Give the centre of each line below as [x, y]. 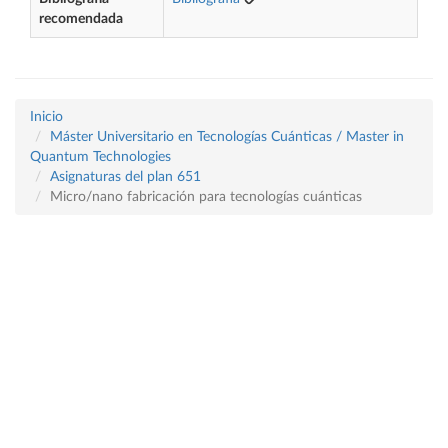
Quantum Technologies [100, 157]
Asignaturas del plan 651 [125, 177]
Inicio [46, 117]
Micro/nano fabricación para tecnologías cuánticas [206, 197]
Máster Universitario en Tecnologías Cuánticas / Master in [227, 137]
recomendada [81, 19]
